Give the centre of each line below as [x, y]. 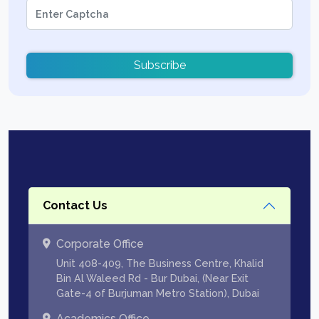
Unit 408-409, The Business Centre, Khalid [160, 263]
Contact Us [75, 206]
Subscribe [159, 65]
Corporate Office [100, 244]
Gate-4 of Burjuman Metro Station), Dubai [158, 293]
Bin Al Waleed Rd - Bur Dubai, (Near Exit [152, 278]
